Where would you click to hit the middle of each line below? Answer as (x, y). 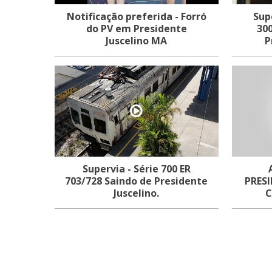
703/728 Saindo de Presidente (137, 181)
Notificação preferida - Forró (136, 16)
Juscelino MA (137, 41)
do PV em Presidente (136, 29)
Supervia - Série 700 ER (136, 169)
